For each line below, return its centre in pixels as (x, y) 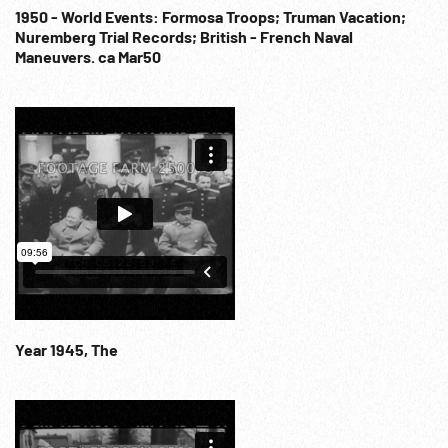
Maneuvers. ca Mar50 (88, 56)
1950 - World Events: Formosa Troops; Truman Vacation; (210, 16)
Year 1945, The (66, 349)
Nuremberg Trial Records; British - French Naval (184, 36)
